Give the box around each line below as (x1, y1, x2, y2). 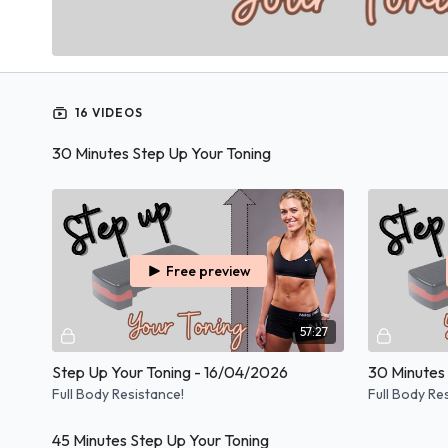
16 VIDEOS (72, 104, 143, 120)
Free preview (165, 261, 251, 280)
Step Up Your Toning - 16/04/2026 (52, 362, 288, 383)
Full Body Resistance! (52, 385, 184, 404)
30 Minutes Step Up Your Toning (52, 142, 271, 163)
